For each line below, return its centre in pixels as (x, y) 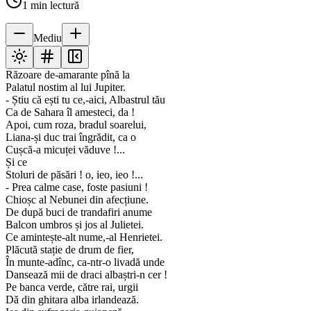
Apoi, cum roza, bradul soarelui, (76, 125)
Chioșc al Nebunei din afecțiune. (77, 200)
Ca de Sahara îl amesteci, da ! (70, 112)
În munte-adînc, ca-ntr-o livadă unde (85, 262)
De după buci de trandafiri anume (79, 212)
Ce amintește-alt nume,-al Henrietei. (84, 237)
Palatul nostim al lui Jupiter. (66, 87)
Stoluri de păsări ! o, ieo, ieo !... (74, 175)
